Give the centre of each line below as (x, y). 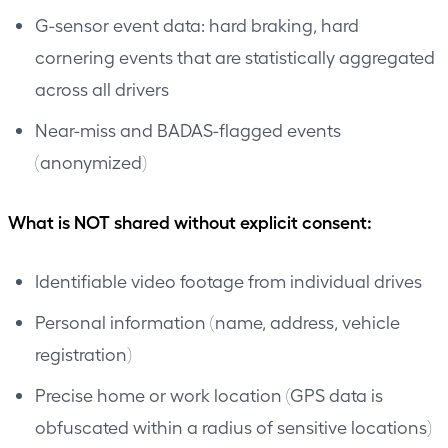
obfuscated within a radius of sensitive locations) (233, 426)
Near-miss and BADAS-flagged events (188, 129)
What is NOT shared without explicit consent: (190, 220)
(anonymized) (91, 161)
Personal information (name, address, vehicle (217, 321)
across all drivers (102, 88)
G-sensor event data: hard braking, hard (197, 24)
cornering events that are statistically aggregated (235, 56)
